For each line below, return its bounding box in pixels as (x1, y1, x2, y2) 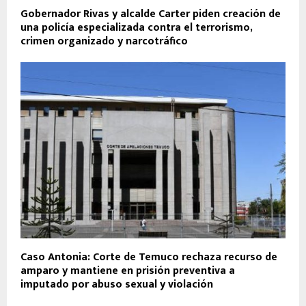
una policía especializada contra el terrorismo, (20, 18, 252, 37)
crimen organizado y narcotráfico (20, 31, 188, 51)
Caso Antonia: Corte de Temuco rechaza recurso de (20, 248, 277, 267)
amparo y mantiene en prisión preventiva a (20, 262, 235, 281)
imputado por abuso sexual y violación (20, 275, 213, 294)
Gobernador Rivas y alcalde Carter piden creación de (20, 4, 281, 23)
